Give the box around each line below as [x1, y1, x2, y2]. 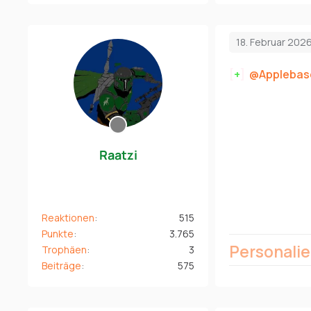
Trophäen [42, 242, 87, 256]
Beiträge [42, 258, 81, 272]
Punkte [42, 226, 74, 240]
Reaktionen [42, 210, 94, 224]
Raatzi [99, 146, 137, 163]
